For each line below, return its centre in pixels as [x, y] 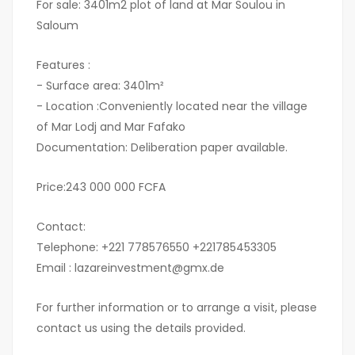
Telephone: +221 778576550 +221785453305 [157, 247]
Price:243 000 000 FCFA [101, 187]
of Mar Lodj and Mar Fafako [111, 127]
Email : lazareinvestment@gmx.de [130, 268]
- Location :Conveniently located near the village [172, 106]
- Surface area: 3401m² [100, 86]
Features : [63, 65]
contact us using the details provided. [141, 328]
